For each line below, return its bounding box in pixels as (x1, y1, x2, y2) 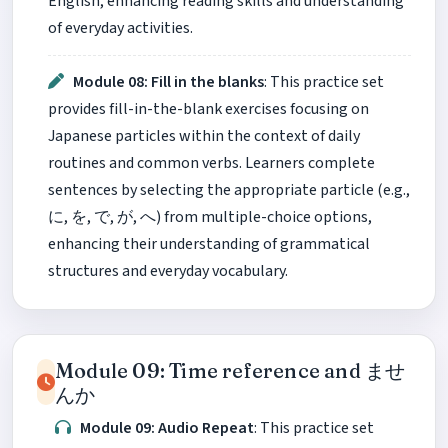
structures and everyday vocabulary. (48, 260, 288, 283)
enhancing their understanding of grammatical (48, 233, 370, 256)
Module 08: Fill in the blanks (73, 71, 265, 94)
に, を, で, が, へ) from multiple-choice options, (48, 206, 372, 229)
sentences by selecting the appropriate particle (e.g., (48, 179, 410, 202)
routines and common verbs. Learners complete (48, 152, 375, 175)
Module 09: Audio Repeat (80, 417, 255, 440)
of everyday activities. (48, 17, 193, 40)
